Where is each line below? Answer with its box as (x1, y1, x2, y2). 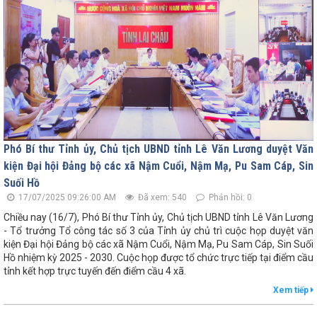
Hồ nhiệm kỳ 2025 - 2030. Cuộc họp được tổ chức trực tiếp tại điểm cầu (4, 252, 313, 264)
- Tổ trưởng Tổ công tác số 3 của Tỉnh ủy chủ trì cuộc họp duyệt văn (4, 225, 313, 237)
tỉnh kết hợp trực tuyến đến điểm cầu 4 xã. (4, 265, 186, 277)
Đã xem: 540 (136, 192, 187, 203)
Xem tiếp (273, 285, 311, 296)
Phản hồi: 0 (207, 192, 252, 203)
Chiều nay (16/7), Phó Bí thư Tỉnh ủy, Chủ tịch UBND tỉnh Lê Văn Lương (4, 212, 313, 224)
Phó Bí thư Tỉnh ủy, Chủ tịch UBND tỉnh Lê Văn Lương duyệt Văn (4, 142, 313, 156)
